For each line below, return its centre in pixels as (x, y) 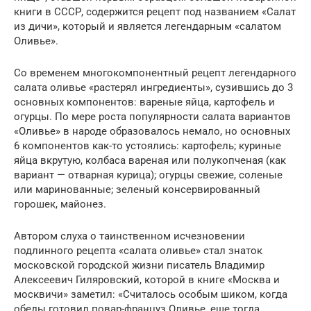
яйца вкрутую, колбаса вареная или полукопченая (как (150, 160)
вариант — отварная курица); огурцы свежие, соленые (148, 175)
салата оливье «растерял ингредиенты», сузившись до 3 (153, 87)
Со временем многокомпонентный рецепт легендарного (155, 73)
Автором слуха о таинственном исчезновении (129, 236)
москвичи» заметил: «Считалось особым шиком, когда (151, 294)
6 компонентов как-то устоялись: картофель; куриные (148, 145)
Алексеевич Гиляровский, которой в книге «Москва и (147, 279)
